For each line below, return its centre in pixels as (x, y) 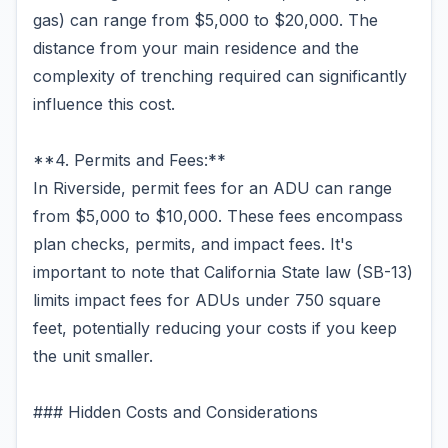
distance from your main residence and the (196, 48)
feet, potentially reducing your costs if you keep (215, 328)
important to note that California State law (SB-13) (223, 272)
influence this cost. (104, 104)
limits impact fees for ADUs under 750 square (207, 300)
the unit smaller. (93, 356)
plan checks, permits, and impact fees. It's (193, 244)
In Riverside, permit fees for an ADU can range (212, 188)
